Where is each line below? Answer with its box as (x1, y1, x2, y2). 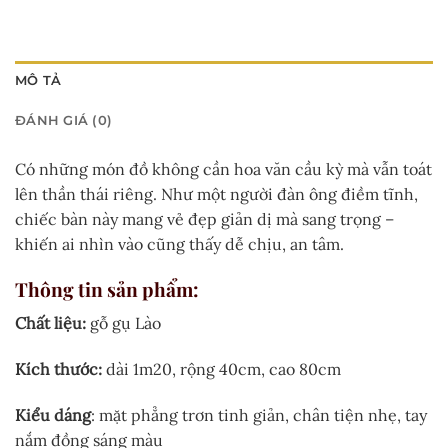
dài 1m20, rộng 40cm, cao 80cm (102, 358, 341, 379)
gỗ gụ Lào (86, 312, 161, 333)
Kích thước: (15, 358, 102, 379)
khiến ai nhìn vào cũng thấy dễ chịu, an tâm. (15, 233, 344, 254)
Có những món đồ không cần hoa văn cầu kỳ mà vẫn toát (15, 158, 432, 179)
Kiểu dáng (15, 404, 91, 425)
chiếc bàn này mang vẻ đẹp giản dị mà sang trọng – (15, 208, 394, 229)
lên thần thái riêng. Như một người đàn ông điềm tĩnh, (15, 183, 418, 204)
